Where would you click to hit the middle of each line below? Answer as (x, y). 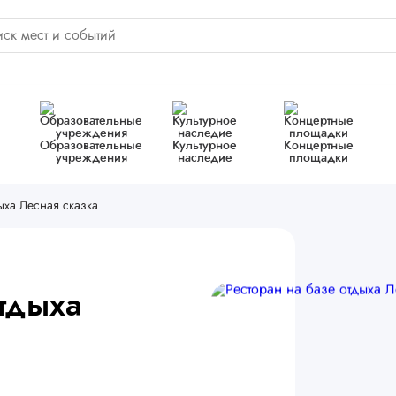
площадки (318, 158)
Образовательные (91, 146)
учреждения (91, 158)
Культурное (205, 146)
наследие (205, 158)
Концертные (318, 146)
